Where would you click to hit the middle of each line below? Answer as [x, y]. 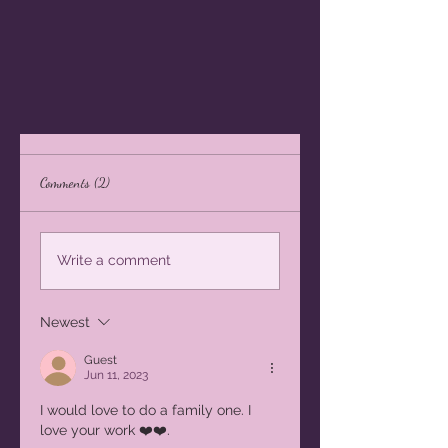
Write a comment [114, 260]
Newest [65, 321]
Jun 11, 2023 [116, 374]
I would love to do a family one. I [147, 409]
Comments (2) [75, 182]
